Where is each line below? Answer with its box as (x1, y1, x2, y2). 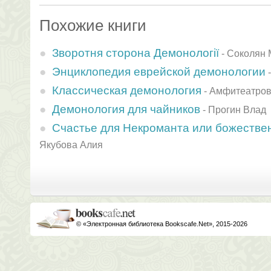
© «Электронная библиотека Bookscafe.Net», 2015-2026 (76, 220, 247, 227)
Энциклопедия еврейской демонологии (52, 65, 266, 78)
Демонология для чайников (52, 102, 200, 116)
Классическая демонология (52, 83, 201, 97)
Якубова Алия (39, 139, 103, 150)
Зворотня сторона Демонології (52, 46, 219, 59)
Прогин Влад (208, 104, 266, 115)
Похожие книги (39, 17, 146, 34)
